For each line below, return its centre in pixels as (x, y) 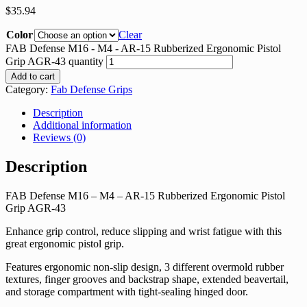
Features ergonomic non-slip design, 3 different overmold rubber (145, 267)
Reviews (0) (59, 137)
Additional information (82, 125)
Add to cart (33, 76)
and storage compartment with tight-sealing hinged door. (127, 291)
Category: (28, 89)
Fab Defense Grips (91, 89)
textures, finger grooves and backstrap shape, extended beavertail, (147, 279)
